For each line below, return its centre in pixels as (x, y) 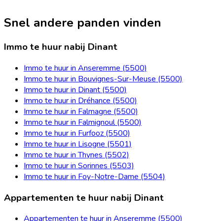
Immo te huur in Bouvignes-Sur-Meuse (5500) (103, 79)
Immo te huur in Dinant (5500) (75, 90)
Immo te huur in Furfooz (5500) (77, 133)
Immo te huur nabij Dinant (61, 47)
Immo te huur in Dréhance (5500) (80, 100)
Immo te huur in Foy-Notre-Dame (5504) (94, 176)
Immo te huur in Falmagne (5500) (81, 111)
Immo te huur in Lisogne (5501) (78, 144)
